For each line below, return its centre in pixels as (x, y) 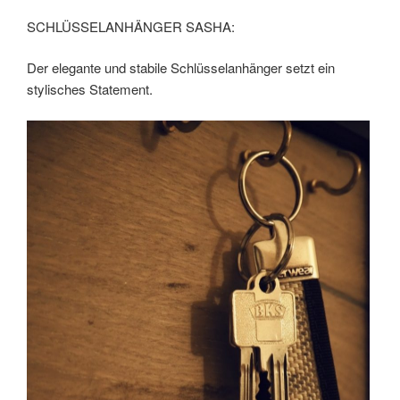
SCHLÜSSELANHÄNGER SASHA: (131, 26)
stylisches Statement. (90, 89)
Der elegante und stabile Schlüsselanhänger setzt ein (181, 68)
